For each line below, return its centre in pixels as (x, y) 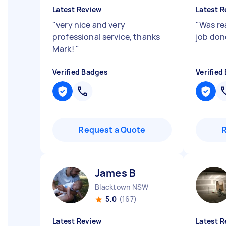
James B (116, 173)
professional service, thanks (106, 37)
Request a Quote (112, 130)
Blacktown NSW (122, 187)
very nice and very (91, 25)
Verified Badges (80, 72)
